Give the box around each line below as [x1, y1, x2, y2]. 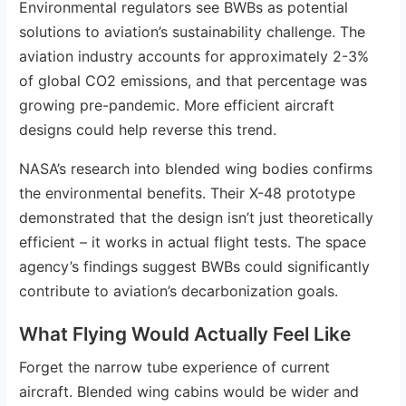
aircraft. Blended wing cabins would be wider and [19, 382, 360, 401]
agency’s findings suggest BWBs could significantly [19, 256, 371, 275]
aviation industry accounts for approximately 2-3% [19, 46, 370, 65]
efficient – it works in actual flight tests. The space [19, 232, 367, 251]
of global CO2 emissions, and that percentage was [19, 71, 368, 90]
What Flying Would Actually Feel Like [19, 322, 352, 345]
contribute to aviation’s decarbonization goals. [19, 281, 339, 300]
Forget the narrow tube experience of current [19, 357, 331, 376]
